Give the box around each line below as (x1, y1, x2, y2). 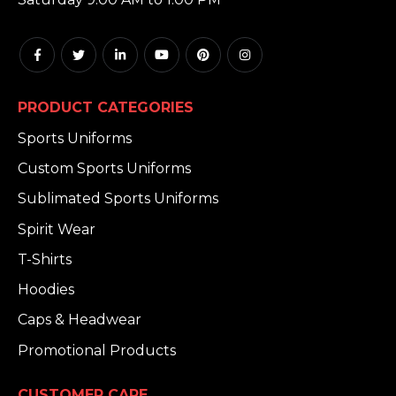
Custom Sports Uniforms (18, 159, 191, 177)
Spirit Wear (18, 220, 95, 238)
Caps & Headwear (18, 311, 141, 329)
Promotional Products (18, 341, 176, 359)
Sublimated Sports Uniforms (18, 190, 218, 208)
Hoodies (18, 281, 74, 299)
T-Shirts (18, 250, 72, 268)
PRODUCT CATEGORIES (18, 98, 194, 116)
